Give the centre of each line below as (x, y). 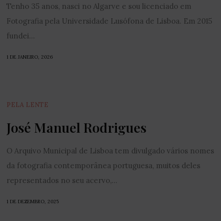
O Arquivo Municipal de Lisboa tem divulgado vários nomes (110, 151)
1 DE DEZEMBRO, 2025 (33, 202)
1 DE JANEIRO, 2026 (30, 57)
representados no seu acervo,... (62, 180)
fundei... (21, 36)
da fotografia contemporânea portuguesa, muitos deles (104, 166)
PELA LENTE (28, 105)
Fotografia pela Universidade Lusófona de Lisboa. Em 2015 (110, 21)
